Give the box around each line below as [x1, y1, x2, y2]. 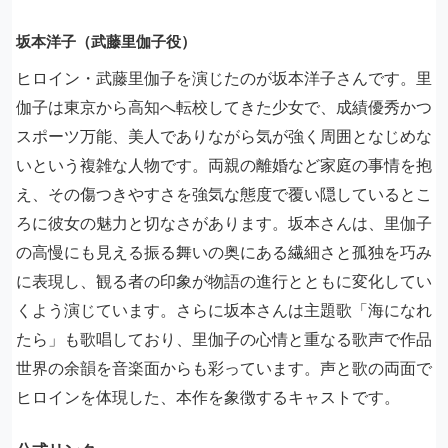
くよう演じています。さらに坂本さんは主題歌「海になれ [16, 300, 432, 320]
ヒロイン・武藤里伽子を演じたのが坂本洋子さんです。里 [16, 68, 432, 88]
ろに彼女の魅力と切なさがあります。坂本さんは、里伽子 [16, 213, 432, 233]
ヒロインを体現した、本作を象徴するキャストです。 [16, 387, 400, 407]
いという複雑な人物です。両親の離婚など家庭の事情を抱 [16, 155, 432, 175]
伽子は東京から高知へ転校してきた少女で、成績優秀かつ [16, 97, 432, 117]
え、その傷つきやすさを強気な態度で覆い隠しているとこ [16, 184, 432, 204]
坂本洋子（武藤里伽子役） [16, 32, 196, 51]
